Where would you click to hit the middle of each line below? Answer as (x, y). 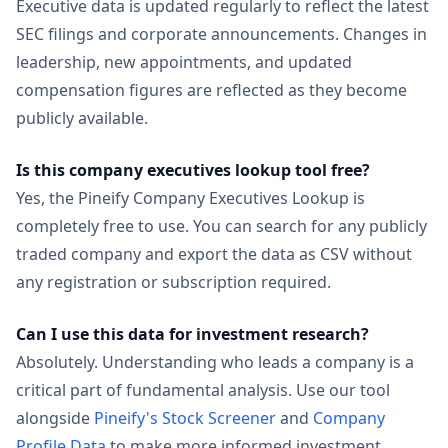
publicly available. (82, 118)
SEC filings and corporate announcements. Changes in (221, 34)
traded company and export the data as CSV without (214, 254)
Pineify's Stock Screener (185, 418)
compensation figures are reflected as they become (211, 90)
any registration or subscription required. (173, 282)
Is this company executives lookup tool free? (193, 170)
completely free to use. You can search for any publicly (221, 226)
